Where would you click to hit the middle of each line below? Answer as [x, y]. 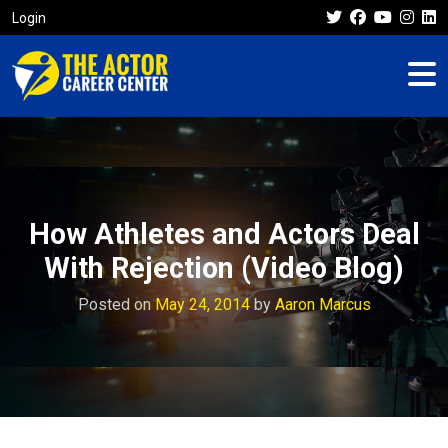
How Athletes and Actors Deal [224, 234]
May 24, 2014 [202, 304]
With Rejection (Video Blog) [224, 268]
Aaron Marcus [322, 304]
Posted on [116, 304]
